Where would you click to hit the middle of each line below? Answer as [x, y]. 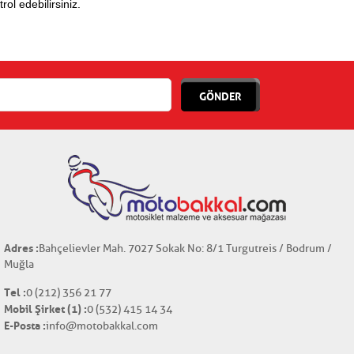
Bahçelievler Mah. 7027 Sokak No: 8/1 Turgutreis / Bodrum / [185, 249]
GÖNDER [220, 96]
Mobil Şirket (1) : [45, 309]
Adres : [21, 248]
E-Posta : [25, 326]
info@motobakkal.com [102, 326]
